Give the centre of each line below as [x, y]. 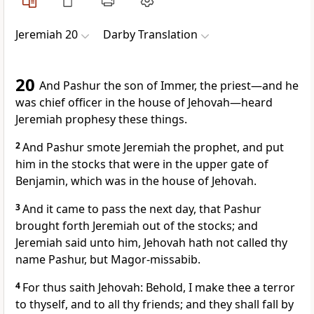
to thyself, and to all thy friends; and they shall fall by [155, 305]
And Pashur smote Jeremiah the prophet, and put [153, 148]
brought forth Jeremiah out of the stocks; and [137, 226]
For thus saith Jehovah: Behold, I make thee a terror [159, 288]
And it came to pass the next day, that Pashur [142, 209]
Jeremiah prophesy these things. [101, 120]
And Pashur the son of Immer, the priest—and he [169, 86]
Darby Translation [150, 35]
